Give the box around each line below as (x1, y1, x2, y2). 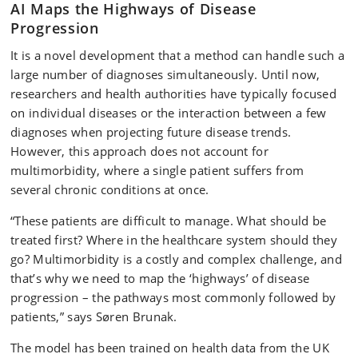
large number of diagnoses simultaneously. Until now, (10, 66, 320, 82)
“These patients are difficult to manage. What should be (10, 213, 327, 229)
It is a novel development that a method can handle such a (10, 47, 345, 63)
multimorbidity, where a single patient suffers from (10, 162, 304, 178)
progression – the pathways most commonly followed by (10, 289, 336, 305)
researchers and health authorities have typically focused (10, 86, 337, 101)
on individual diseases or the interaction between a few (10, 105, 327, 121)
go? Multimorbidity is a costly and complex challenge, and (10, 251, 343, 267)
